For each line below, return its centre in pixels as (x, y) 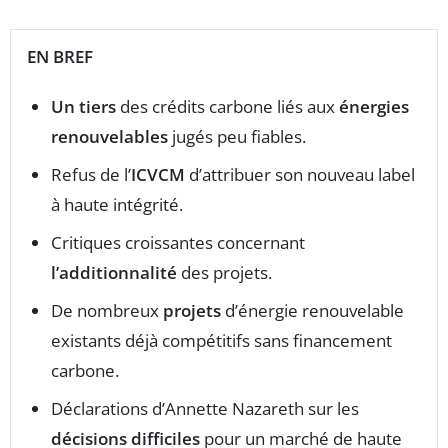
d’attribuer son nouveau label (300, 175)
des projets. (224, 273)
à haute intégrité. (117, 205)
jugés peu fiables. (237, 137)
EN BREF (60, 57)
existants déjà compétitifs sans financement (221, 341)
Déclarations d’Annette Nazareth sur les (205, 409)
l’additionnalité (114, 273)
